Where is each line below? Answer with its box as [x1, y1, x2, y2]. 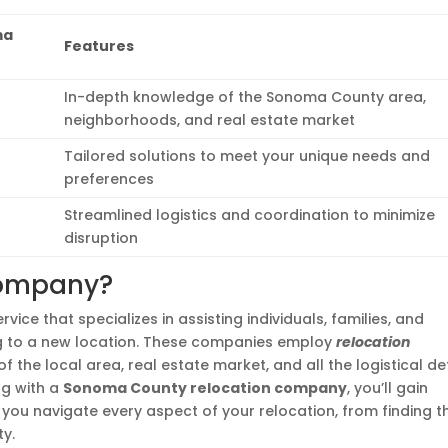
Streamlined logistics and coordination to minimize [64, 205, 436, 225]
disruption [64, 228, 139, 248]
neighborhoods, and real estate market [64, 110, 356, 130]
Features [64, 36, 135, 56]
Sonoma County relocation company [63, 378, 348, 398]
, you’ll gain [347, 378, 429, 398]
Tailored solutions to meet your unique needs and [64, 146, 431, 166]
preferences [64, 169, 155, 189]
